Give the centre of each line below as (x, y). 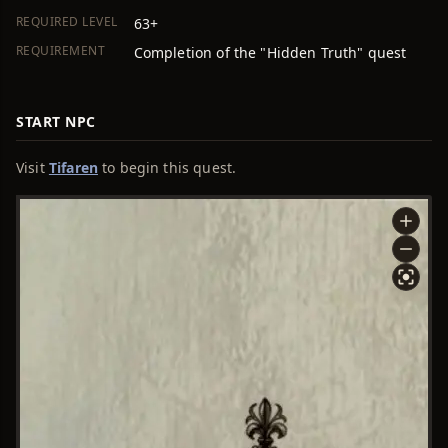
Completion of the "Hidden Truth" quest (270, 52)
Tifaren (73, 167)
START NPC (56, 121)
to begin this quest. (167, 167)
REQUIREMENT (61, 50)
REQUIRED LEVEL (67, 21)
